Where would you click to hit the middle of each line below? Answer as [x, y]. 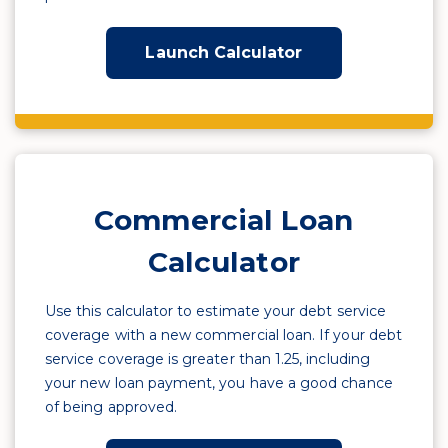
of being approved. [111, 407]
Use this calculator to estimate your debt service [215, 311]
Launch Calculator [224, 52]
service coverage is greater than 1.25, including [207, 359]
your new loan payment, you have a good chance [219, 383]
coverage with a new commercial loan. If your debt [223, 335]
